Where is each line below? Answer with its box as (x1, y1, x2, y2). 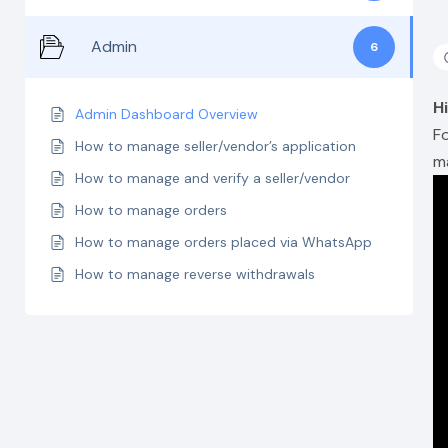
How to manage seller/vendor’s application (75, 137, 356, 155)
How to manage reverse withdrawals (75, 265, 315, 283)
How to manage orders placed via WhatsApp (75, 233, 372, 251)
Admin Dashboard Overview (75, 105, 258, 123)
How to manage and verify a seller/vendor (75, 169, 350, 187)
